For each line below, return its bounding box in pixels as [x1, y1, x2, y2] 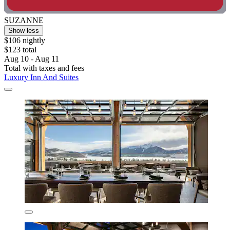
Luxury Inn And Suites [4, 72, 79, 82]
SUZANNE [4, 15, 44, 25]
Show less [8, 26, 39, 34]
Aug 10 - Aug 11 [4, 54, 59, 63]
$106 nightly [4, 35, 45, 45]
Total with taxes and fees [4, 63, 84, 72]
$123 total [4, 45, 36, 54]
